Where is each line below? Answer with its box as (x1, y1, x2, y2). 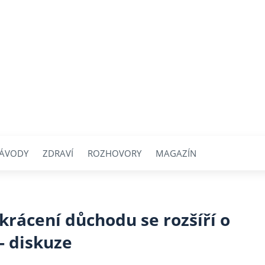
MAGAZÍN (156, 147, 196, 159)
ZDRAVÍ (43, 147, 73, 159)
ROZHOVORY (88, 147, 141, 159)
